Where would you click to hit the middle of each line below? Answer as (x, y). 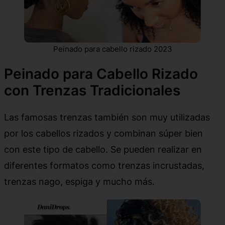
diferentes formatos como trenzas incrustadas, (104, 165)
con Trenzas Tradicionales (92, 90)
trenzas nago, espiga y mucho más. (79, 181)
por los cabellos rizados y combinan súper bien (103, 133)
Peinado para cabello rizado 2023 (113, 49)
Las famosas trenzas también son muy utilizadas (107, 117)
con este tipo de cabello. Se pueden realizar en (103, 149)
